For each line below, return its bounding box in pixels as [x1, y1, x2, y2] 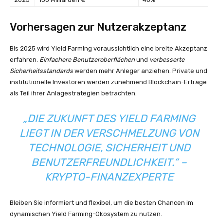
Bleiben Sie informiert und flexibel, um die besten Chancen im [10, 199, 193, 206]
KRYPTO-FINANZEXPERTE [45, 170, 173, 183]
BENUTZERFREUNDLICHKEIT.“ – [31, 156, 187, 169]
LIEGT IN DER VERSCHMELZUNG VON [19, 127, 199, 140]
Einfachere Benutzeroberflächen [39, 56, 135, 63]
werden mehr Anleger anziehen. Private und [73, 67, 207, 74]
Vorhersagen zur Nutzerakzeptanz [10, 20, 186, 34]
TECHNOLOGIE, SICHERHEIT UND [28, 141, 190, 154]
